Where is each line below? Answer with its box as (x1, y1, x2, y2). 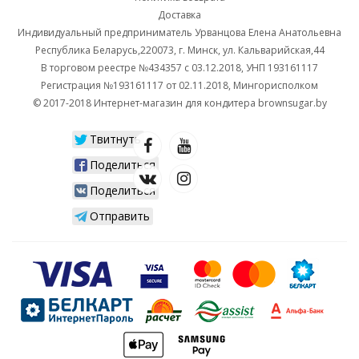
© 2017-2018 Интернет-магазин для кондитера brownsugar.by (32, 96, 327, 110)
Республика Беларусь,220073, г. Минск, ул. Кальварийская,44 (34, 43, 325, 57)
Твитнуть (90, 131, 141, 147)
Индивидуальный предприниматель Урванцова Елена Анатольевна (18, 26, 341, 39)
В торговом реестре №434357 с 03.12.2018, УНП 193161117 (41, 61, 318, 75)
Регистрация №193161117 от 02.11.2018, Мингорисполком (41, 79, 318, 92)
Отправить (90, 208, 150, 224)
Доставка (158, 8, 201, 22)
